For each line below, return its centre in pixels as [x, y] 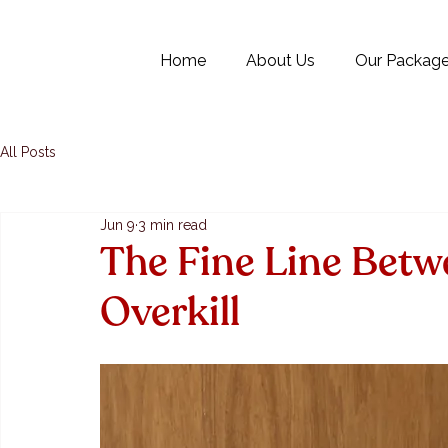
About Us [280, 60]
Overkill [170, 312]
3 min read [172, 224]
